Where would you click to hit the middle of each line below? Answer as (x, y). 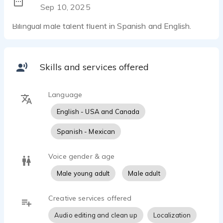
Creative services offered (90, 198)
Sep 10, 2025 (65, 7)
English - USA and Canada (98, 111)
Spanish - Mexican (86, 131)
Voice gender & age (82, 156)
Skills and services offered (94, 67)
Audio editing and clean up (96, 215)
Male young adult (83, 173)
